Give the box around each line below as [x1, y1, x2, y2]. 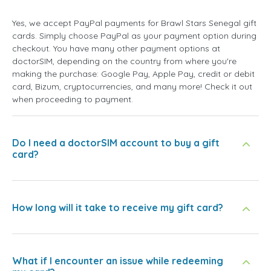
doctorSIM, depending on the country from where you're [12, 56, 237, 67]
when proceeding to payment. [12, 94, 133, 105]
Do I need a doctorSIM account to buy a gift [12, 137, 220, 149]
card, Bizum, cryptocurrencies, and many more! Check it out [12, 81, 252, 93]
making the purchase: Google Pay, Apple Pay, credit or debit [12, 68, 255, 80]
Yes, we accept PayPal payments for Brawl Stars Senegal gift [12, 18, 256, 29]
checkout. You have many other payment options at [12, 43, 220, 54]
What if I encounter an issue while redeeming [12, 255, 223, 267]
